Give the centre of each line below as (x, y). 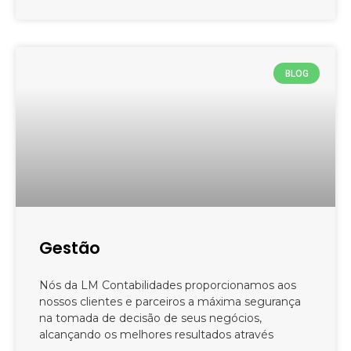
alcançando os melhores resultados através (156, 335)
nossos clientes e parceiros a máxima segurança (170, 302)
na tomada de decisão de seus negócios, (150, 318)
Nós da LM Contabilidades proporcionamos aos (168, 286)
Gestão (70, 248)
